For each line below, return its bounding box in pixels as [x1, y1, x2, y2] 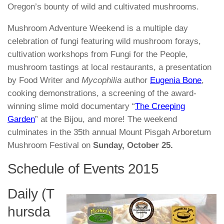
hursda [7, 204, 50, 220]
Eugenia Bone [150, 75, 201, 85]
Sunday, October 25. [93, 140, 173, 150]
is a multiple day [124, 23, 188, 33]
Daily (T [7, 186, 54, 202]
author [121, 75, 150, 85]
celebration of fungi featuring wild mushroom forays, [7, 36, 201, 46]
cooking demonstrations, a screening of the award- [7, 88, 196, 98]
